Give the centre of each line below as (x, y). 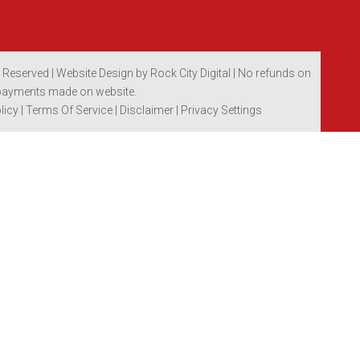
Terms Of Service (70, 110)
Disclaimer (147, 110)
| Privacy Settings (219, 110)
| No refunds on (271, 73)
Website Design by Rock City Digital (144, 73)
